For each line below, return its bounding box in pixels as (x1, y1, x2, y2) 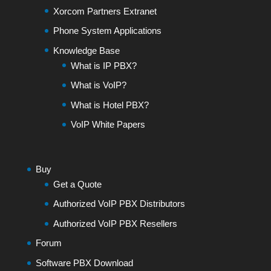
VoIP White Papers (70, 119, 145, 130)
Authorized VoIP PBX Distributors (53, 198, 185, 209)
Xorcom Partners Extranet (53, 5, 157, 16)
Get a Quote (53, 178, 102, 189)
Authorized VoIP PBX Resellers (53, 218, 177, 229)
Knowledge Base (53, 45, 120, 56)
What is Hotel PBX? (70, 99, 149, 110)
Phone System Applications (53, 25, 162, 36)
